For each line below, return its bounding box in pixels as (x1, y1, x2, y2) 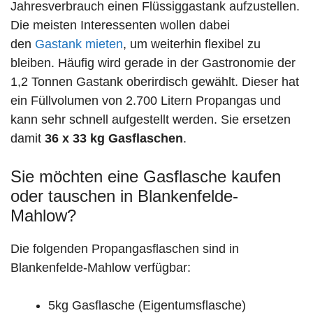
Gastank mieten (35, 37, 123, 52)
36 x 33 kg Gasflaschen (45, 131, 183, 146)
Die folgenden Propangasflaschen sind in (10, 242, 239, 256)
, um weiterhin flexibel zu (123, 37, 261, 52)
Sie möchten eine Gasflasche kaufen (10, 167, 281, 187)
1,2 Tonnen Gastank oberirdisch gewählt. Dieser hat (10, 75, 299, 89)
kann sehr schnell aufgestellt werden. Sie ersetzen (10, 112, 291, 127)
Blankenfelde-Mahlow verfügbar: (10, 261, 191, 275)
